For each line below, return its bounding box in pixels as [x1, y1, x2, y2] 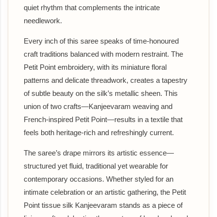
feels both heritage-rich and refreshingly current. [24, 128, 174, 137]
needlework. [24, 16, 62, 25]
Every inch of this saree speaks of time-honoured [24, 36, 179, 45]
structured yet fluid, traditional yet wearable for [24, 161, 168, 170]
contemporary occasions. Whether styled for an [24, 174, 173, 183]
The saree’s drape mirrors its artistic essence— [24, 148, 174, 157]
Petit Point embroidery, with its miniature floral [24, 62, 167, 71]
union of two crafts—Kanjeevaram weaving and [24, 102, 172, 110]
